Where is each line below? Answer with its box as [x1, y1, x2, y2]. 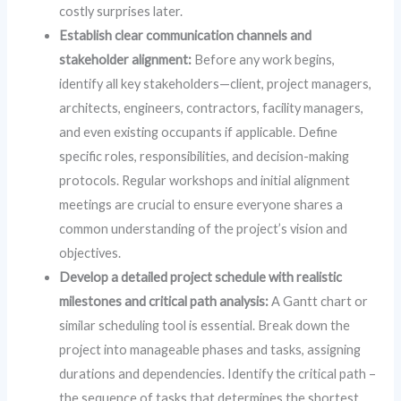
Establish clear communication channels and [59, 27, 312, 43]
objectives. [59, 244, 122, 260]
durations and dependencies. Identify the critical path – [59, 365, 377, 381]
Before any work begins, [192, 51, 336, 67]
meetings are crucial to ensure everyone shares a [59, 196, 344, 212]
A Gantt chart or [269, 293, 369, 309]
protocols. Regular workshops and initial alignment [59, 172, 351, 188]
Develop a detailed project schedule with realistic [59, 269, 343, 285]
